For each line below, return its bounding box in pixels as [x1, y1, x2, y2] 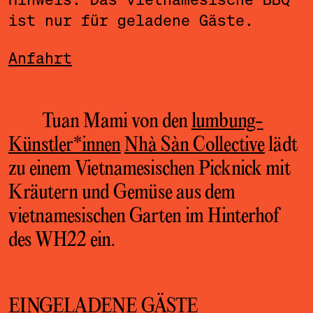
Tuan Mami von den [41, 110, 191, 133]
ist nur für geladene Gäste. [8, 10, 254, 30]
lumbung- [191, 110, 263, 133]
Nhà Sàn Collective [124, 134, 265, 156]
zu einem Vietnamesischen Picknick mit [8, 158, 291, 180]
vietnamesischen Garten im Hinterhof [8, 205, 279, 228]
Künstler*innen [8, 134, 121, 156]
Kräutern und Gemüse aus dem [8, 182, 235, 204]
